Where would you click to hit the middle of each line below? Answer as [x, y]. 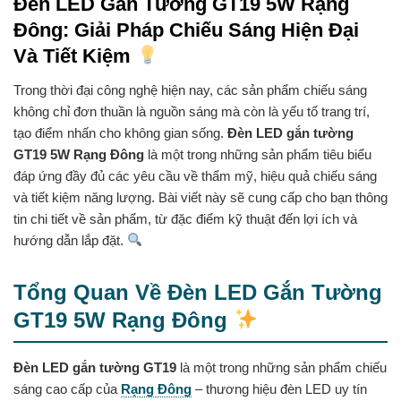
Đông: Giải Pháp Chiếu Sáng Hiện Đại [186, 30]
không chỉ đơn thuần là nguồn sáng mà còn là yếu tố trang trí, [192, 111]
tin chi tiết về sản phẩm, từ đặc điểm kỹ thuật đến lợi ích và [185, 218]
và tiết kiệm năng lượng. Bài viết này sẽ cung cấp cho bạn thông [200, 197]
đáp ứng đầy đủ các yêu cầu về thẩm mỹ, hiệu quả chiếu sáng [195, 175]
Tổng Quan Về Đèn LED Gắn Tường [198, 292]
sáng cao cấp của [67, 388]
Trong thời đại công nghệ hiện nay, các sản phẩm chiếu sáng [190, 90]
